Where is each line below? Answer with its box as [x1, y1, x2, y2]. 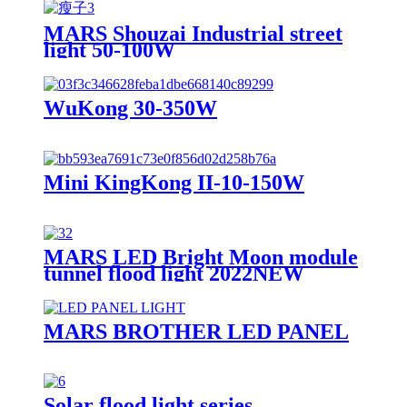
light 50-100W [44, 37, 175, 62]
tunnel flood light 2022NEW [44, 261, 304, 285]
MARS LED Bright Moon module [44, 244, 358, 269]
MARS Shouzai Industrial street [44, 21, 342, 45]
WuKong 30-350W [44, 95, 217, 120]
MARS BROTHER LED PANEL [44, 319, 349, 343]
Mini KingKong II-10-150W [44, 170, 304, 194]
